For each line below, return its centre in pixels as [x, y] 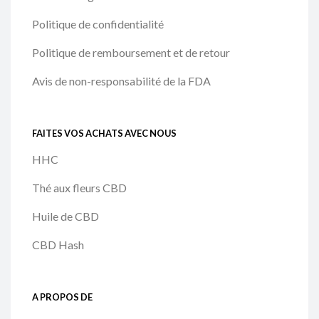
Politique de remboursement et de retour [131, 53]
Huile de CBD [66, 216]
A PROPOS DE [62, 297]
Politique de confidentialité [98, 24]
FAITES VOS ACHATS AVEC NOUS [104, 133]
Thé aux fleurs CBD [79, 188]
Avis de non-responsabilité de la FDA [121, 81]
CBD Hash [58, 245]
